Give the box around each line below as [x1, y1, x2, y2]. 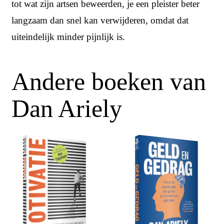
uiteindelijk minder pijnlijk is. [11, 31, 125, 42]
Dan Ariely [11, 94, 122, 123]
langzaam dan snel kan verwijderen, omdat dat [11, 15, 188, 26]
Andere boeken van [11, 67, 206, 96]
